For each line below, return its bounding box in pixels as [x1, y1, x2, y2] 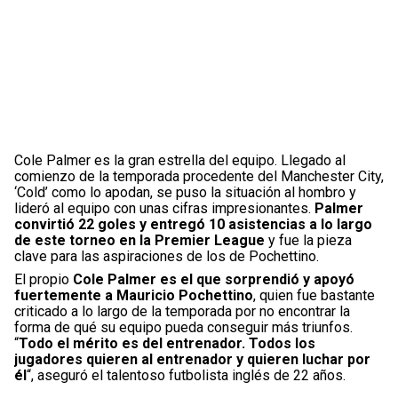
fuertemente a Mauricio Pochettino [14, 286, 253, 304]
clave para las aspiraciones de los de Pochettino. [14, 247, 319, 265]
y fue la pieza [265, 231, 352, 249]
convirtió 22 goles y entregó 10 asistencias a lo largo [14, 215, 372, 233]
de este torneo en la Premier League [14, 231, 265, 249]
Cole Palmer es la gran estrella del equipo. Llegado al [14, 151, 346, 169]
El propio [14, 270, 73, 288]
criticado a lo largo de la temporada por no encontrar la [14, 302, 350, 320]
